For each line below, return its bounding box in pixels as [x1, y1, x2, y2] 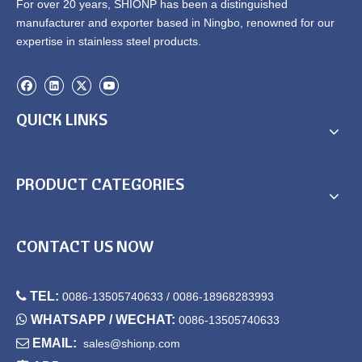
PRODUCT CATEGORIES [16, 174, 184, 195]
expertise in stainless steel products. [16, 35, 201, 48]
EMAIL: [32, 336, 80, 351]
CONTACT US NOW [16, 236, 154, 257]
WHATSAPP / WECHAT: [31, 313, 179, 327]
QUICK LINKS [16, 109, 107, 130]
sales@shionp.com [83, 337, 180, 351]
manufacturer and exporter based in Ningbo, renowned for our [16, 16, 335, 30]
